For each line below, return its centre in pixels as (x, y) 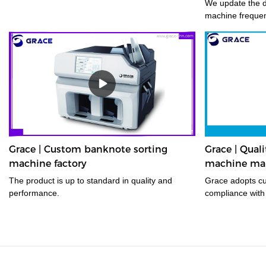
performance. (34, 193)
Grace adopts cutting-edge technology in (217, 180)
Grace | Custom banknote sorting (88, 149)
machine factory (48, 163)
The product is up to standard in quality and (91, 180)
